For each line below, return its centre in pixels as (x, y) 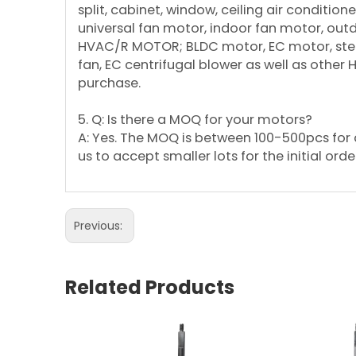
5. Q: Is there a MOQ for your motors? (195, 120)
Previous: (100, 226)
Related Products (150, 287)
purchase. (109, 83)
